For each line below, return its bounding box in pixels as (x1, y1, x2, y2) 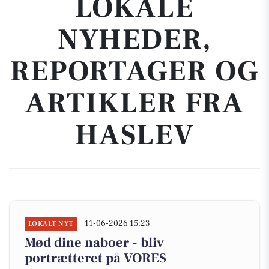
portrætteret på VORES (25, 250, 166, 267)
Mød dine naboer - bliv (25, 234, 164, 251)
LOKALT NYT (28, 219, 74, 228)
